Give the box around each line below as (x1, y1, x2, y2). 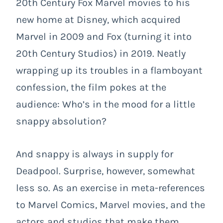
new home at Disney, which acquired (16, 14, 181, 26)
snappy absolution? (16, 115, 107, 127)
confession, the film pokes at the (16, 82, 166, 94)
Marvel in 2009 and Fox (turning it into (16, 31, 192, 43)
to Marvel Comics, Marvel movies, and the (16, 199, 205, 211)
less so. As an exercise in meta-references (16, 182, 205, 194)
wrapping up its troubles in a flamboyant (16, 65, 203, 77)
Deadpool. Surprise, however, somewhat (16, 165, 195, 177)
